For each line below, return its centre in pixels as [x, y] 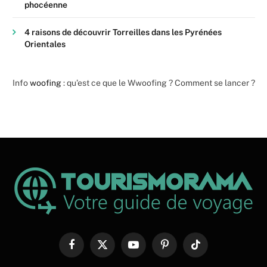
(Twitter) [116, 261]
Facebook [88, 250]
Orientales [45, 44]
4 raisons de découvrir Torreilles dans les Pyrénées [123, 32]
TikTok [206, 250]
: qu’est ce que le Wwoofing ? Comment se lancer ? [158, 83]
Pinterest [180, 250]
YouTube [148, 250]
